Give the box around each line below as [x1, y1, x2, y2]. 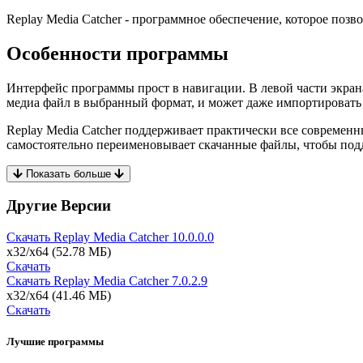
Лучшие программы [6, 335, 104, 348]
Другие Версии [6, 197, 111, 215]
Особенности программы [6, 42, 228, 64]
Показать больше [23, 167, 114, 180]
